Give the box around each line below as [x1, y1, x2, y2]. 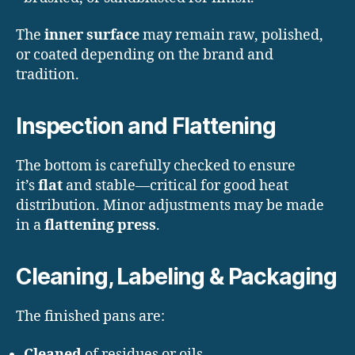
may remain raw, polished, [139, 26, 323, 45]
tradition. [16, 66, 79, 85]
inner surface [44, 26, 139, 45]
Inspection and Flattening [16, 113, 276, 140]
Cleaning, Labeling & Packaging [16, 263, 338, 291]
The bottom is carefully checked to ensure [16, 157, 296, 176]
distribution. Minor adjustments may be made [16, 197, 324, 216]
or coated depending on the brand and [16, 46, 273, 65]
